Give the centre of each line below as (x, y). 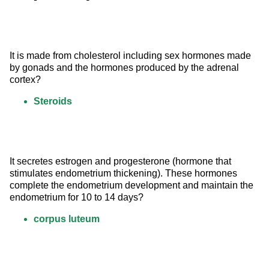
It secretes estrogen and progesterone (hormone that (122, 162)
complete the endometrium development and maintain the (133, 186)
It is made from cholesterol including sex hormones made (131, 56)
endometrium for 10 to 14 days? (77, 198)
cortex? (25, 80)
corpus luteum (67, 219)
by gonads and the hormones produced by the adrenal (125, 68)
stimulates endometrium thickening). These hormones (125, 174)
